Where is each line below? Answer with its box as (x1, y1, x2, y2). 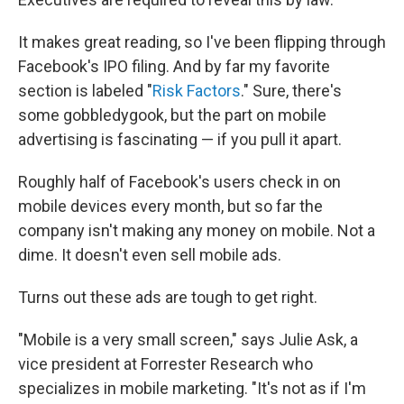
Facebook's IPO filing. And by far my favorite (18, 57, 330, 77)
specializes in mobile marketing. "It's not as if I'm (18, 379, 366, 399)
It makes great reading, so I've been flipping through (18, 32, 386, 52)
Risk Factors (152, 81, 241, 101)
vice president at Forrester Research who (18, 354, 313, 374)
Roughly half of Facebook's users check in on (18, 172, 341, 192)
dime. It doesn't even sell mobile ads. (18, 245, 281, 265)
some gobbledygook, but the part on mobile (18, 106, 326, 125)
